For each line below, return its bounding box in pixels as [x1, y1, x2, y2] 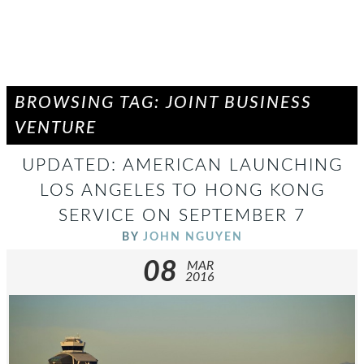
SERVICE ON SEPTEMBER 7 [58, 207, 305, 224]
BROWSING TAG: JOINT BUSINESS [15, 94, 312, 111]
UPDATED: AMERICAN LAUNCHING [21, 157, 343, 174]
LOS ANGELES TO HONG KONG [39, 182, 325, 199]
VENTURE [15, 119, 97, 136]
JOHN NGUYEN [142, 231, 243, 243]
